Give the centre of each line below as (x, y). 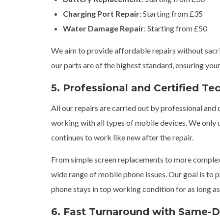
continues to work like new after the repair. (122, 137)
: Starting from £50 (176, 28)
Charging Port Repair (101, 14)
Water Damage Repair (103, 28)
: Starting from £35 (171, 14)
